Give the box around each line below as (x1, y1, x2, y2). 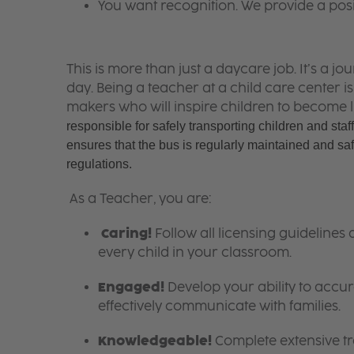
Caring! (100, 225, 152, 241)
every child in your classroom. (97, 244, 292, 260)
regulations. (66, 156, 135, 171)
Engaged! (97, 279, 164, 295)
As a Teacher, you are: (66, 190, 214, 206)
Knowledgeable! (97, 333, 212, 348)
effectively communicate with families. (97, 298, 344, 314)
